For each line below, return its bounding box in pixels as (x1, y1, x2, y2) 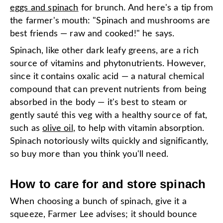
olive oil (42, 124, 73, 133)
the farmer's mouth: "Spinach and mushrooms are (10, 16, 211, 25)
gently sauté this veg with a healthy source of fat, (10, 111, 208, 120)
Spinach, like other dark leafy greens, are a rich (10, 46, 199, 55)
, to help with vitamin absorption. (73, 124, 205, 133)
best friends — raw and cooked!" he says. (10, 29, 175, 38)
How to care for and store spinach (10, 177, 206, 191)
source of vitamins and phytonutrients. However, (10, 59, 206, 68)
